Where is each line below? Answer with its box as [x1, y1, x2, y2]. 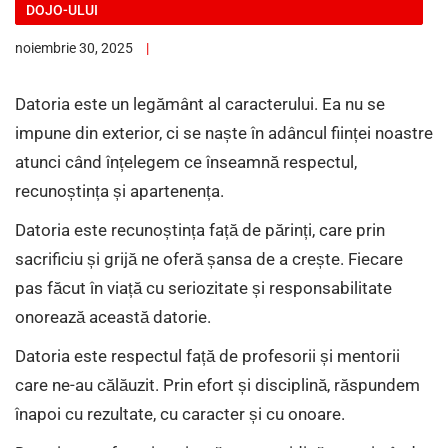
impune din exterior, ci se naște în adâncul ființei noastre [15, 123, 433, 143]
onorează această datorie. [15, 307, 211, 327]
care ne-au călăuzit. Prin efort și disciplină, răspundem [15, 375, 420, 395]
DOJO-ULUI [26, 2, 98, 18]
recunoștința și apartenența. [15, 181, 224, 201]
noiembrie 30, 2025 [15, 40, 133, 56]
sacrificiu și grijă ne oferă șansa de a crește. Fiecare [15, 249, 403, 269]
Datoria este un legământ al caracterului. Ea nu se [15, 94, 385, 114]
